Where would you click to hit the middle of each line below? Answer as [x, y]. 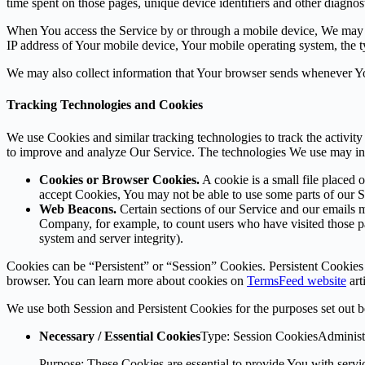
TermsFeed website [297, 280]
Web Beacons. [78, 209]
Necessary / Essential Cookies [120, 336]
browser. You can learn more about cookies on [127, 280]
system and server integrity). [111, 238]
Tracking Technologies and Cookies [105, 105]
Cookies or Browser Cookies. [119, 179]
